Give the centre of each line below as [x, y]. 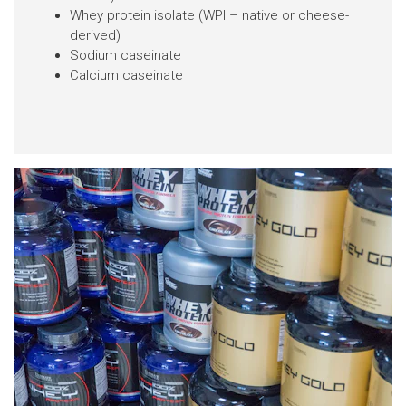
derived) [95, 35]
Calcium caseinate [126, 75]
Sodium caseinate [126, 55]
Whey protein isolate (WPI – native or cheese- [209, 15]
